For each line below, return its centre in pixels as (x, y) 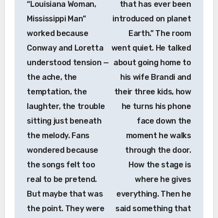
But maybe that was (65, 194)
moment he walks (158, 135)
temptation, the (57, 91)
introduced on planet (152, 18)
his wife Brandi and (155, 77)
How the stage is (160, 164)
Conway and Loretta (65, 48)
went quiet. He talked (151, 48)
